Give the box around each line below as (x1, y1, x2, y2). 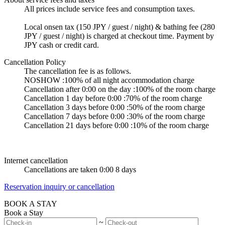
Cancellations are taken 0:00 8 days (24, 165, 136, 174)
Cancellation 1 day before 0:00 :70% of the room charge (24, 93, 202, 102)
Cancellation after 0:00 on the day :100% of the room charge (24, 84, 215, 93)
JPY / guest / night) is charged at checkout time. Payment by (24, 31, 214, 40)
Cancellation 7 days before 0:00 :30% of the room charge (24, 111, 205, 121)
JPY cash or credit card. (24, 40, 99, 49)
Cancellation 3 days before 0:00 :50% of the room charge (24, 102, 205, 111)
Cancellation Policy (4, 57, 66, 66)
